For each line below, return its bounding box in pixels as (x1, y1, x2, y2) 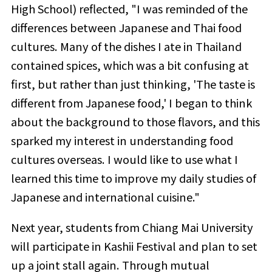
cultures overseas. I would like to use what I (10, 151, 238, 168)
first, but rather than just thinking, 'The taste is (10, 76, 255, 92)
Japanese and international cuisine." (10, 189, 200, 205)
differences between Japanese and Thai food (10, 19, 242, 36)
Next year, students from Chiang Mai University (10, 219, 253, 235)
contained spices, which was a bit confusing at (10, 57, 249, 73)
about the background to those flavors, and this (10, 114, 260, 130)
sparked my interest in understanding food (10, 132, 233, 149)
